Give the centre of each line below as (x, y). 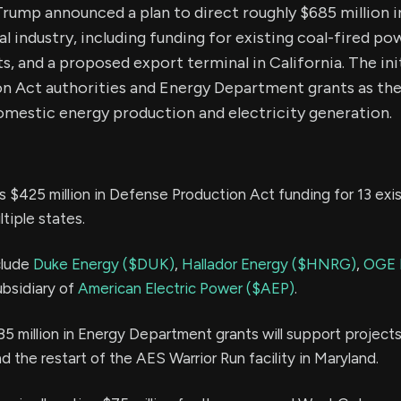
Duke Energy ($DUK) (104, 264)
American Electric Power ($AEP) (186, 288)
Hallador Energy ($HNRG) (269, 264)
